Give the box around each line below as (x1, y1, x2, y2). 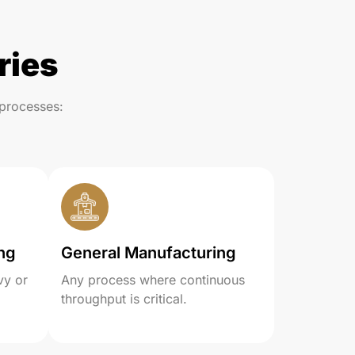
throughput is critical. (61, 291, 187, 307)
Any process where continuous (61, 272, 245, 288)
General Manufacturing (61, 243, 236, 262)
